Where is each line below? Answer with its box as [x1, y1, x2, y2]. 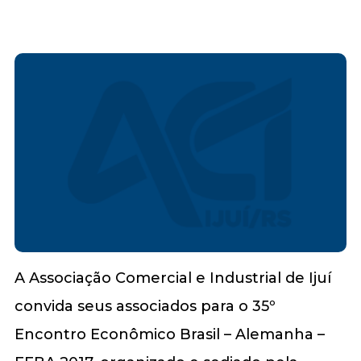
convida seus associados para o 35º [14, 297, 276, 315]
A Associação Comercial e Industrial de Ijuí [14, 268, 331, 287]
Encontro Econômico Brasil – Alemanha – [14, 325, 325, 343]
